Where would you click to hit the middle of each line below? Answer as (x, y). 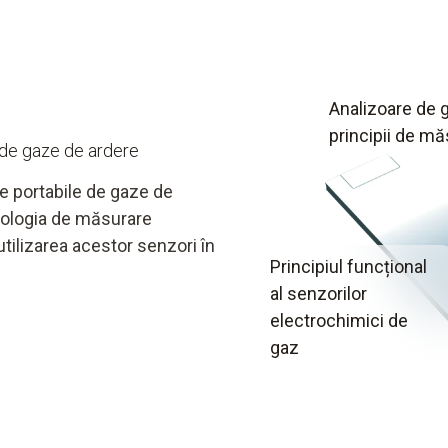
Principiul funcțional (348, 266)
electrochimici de (338, 320)
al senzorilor (318, 293)
